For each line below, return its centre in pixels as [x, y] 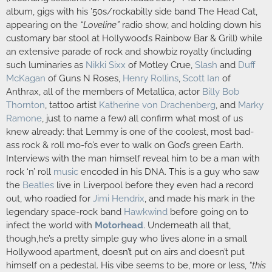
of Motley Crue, [160, 65]
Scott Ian [201, 78]
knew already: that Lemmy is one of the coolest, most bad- [130, 131]
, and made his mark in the [200, 198]
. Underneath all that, [187, 225]
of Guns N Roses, [85, 78]
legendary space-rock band [65, 212]
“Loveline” [100, 25]
